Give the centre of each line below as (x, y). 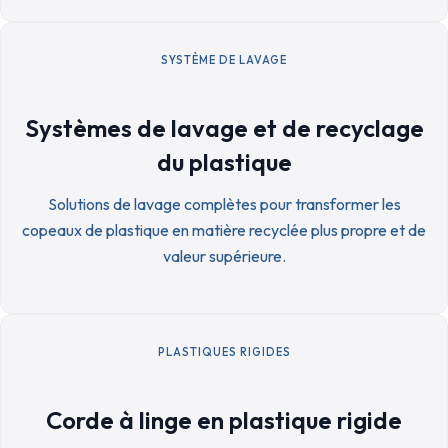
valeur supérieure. (224, 256)
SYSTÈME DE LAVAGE (224, 60)
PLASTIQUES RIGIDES (224, 352)
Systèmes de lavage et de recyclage (224, 128)
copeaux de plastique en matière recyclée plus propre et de (224, 230)
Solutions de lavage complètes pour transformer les (224, 204)
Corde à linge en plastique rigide (224, 420)
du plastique (224, 162)
